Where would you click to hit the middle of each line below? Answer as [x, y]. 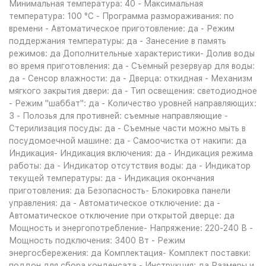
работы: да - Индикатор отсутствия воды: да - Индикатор [130, 166]
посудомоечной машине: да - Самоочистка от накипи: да [128, 141]
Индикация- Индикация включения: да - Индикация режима [131, 153]
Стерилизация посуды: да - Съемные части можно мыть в [127, 128]
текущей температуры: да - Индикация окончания [112, 178]
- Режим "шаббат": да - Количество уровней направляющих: [133, 103]
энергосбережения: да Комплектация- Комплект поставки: [130, 253]
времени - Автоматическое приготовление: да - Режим [122, 28]
